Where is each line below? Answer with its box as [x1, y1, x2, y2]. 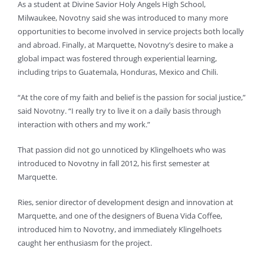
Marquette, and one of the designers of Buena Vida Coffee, [18, 210, 222, 222]
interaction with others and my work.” [18, 119, 150, 130]
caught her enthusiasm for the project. [18, 237, 152, 249]
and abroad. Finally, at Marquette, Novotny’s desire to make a [18, 39, 233, 51]
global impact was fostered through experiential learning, [18, 53, 217, 64]
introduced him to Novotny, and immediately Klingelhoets [18, 224, 222, 235]
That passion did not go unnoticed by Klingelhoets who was [18, 144, 226, 156]
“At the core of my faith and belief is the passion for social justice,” [18, 92, 246, 103]
